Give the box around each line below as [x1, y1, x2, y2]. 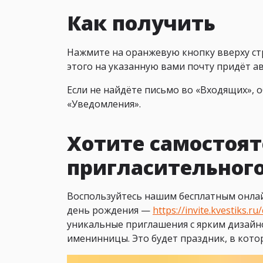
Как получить [67, 9, 215, 37]
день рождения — [67, 204, 153, 217]
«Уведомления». [67, 97, 141, 110]
